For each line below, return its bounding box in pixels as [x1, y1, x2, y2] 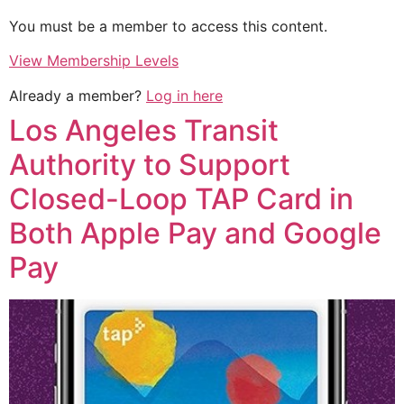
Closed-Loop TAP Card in [9, 180, 353, 216]
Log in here [146, 86, 223, 105]
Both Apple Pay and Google [9, 215, 381, 251]
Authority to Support [9, 146, 290, 182]
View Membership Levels [9, 51, 179, 70]
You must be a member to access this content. [9, 16, 327, 35]
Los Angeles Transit [9, 112, 279, 148]
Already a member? [9, 86, 146, 105]
